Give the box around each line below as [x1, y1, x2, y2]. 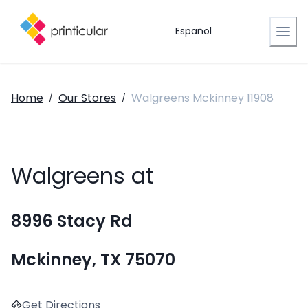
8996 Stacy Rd [11, 210, 133, 233]
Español [175, 24, 212, 38]
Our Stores [58, 90, 116, 106]
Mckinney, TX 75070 [11, 248, 175, 272]
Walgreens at [11, 160, 154, 192]
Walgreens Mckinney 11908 [131, 90, 274, 106]
